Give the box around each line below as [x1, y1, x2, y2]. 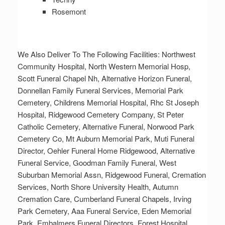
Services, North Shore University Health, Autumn [18, 181, 178, 192]
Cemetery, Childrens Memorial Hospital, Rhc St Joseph [18, 97, 199, 108]
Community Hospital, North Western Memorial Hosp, [18, 61, 190, 72]
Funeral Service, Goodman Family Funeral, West [18, 157, 176, 168]
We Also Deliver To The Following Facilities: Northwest [18, 49, 195, 60]
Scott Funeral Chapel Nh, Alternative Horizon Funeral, [18, 73, 192, 84]
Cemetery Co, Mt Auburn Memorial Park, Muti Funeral [18, 133, 194, 144]
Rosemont [51, 6, 86, 17]
